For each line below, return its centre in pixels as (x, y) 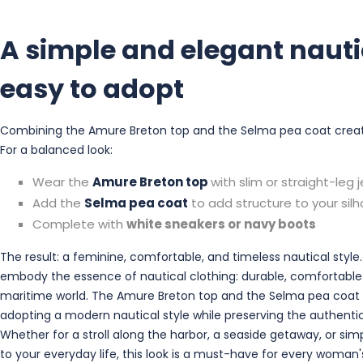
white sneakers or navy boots (221, 224)
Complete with (79, 224)
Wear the (62, 181)
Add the (58, 203)
